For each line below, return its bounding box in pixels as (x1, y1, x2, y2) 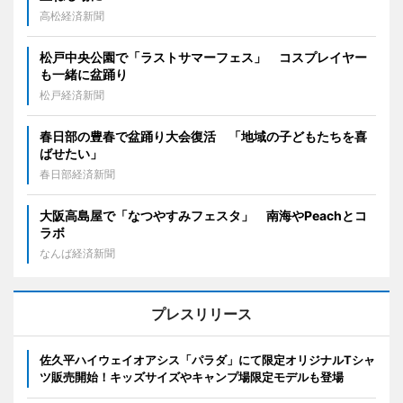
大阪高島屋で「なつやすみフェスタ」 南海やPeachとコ (40, 208, 367, 224)
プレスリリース (151, 305, 252, 324)
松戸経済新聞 (40, 88, 104, 103)
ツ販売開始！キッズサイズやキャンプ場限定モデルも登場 (40, 370, 344, 385)
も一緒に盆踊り (40, 67, 128, 83)
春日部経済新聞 (40, 167, 115, 182)
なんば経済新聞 (40, 246, 115, 261)
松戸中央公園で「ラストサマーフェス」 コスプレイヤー (40, 49, 367, 66)
